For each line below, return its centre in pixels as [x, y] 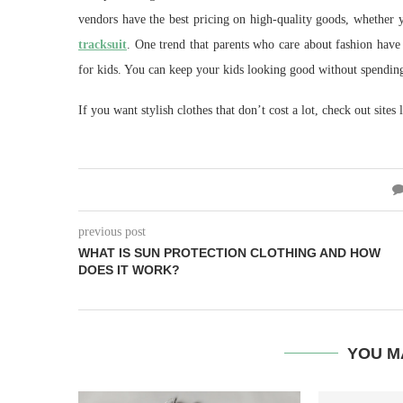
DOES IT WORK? [129, 269]
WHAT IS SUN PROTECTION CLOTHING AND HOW [229, 252]
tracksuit [103, 44]
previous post [112, 231]
